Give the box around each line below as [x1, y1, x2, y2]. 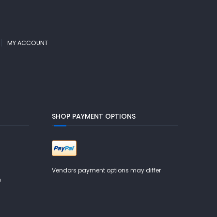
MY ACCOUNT [7, 39, 48, 47]
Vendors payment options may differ [52, 166, 161, 174]
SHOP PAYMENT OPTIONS [52, 111, 136, 121]
